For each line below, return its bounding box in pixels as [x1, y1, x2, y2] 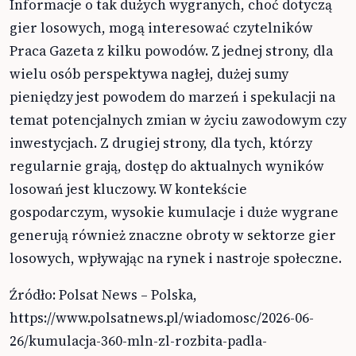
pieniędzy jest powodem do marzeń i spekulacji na [10, 87, 335, 106]
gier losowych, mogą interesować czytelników [10, 17, 313, 37]
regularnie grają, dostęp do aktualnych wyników [10, 156, 324, 176]
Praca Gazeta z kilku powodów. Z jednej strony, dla [10, 41, 333, 60]
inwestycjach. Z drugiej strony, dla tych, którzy [10, 133, 312, 153]
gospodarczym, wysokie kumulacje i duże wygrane [10, 202, 339, 222]
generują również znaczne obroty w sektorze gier [10, 225, 336, 245]
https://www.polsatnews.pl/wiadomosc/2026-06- [10, 308, 314, 327]
